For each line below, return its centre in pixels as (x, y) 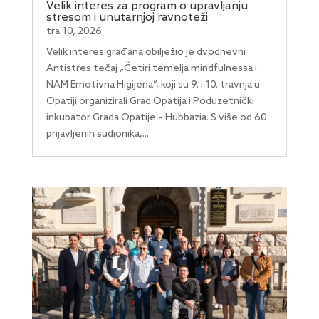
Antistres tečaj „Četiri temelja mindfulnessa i (151, 69)
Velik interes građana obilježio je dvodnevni (146, 53)
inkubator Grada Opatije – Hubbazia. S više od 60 (156, 118)
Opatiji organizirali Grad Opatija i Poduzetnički (150, 102)
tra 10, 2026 (74, 32)
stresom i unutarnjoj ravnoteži (127, 18)
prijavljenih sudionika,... (97, 135)
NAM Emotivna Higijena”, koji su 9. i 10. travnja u (153, 85)
